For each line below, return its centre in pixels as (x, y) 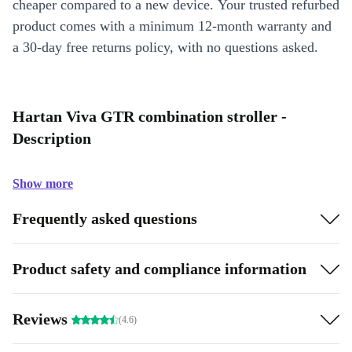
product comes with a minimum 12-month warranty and (172, 26)
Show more (43, 183)
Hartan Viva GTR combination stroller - (150, 116)
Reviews (42, 319)
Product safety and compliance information (159, 268)
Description (52, 138)
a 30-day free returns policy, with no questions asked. (165, 47)
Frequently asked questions (105, 218)
